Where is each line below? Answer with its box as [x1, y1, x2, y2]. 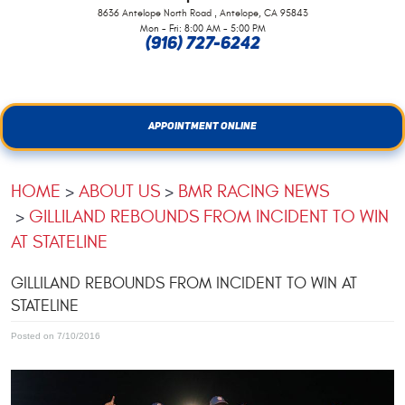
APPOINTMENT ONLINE [148, 121, 257, 132]
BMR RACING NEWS [178, 180, 329, 202]
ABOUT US [79, 180, 160, 202]
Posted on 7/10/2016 [11, 331, 100, 342]
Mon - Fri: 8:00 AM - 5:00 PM [139, 24, 266, 34]
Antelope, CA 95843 [219, 8, 308, 19]
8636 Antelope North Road [97, 8, 212, 19]
